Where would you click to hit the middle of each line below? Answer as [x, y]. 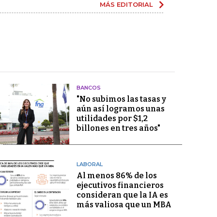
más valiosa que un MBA [124, 205]
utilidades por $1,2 [112, 118]
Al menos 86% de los [116, 176]
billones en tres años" [118, 128]
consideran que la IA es [122, 195]
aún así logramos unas [120, 109]
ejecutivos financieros [120, 186]
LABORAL [89, 164]
